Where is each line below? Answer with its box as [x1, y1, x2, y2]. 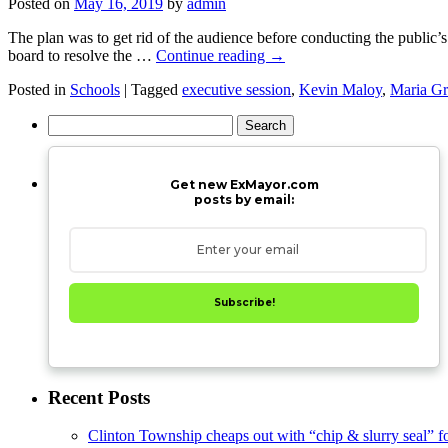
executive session [182, 80, 291, 98]
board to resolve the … [8, 46, 156, 64]
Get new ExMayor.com [169, 176, 319, 192]
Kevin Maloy [299, 80, 382, 98]
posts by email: [194, 191, 294, 207]
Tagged [131, 80, 178, 98]
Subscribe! [213, 295, 275, 309]
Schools [70, 80, 120, 98]
